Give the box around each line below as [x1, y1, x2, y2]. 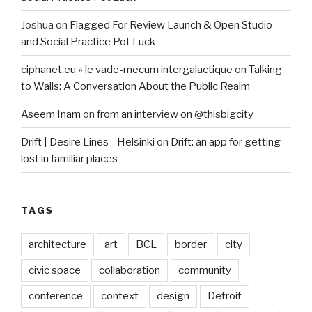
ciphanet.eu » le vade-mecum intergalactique [21, 63, 233, 76]
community [178, 263, 231, 276]
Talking [249, 63, 282, 76]
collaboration [99, 263, 160, 276]
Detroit [208, 289, 242, 302]
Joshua [21, 18, 54, 31]
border [175, 237, 207, 251]
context [101, 289, 139, 302]
